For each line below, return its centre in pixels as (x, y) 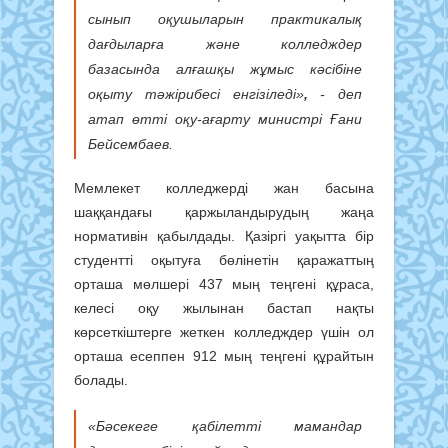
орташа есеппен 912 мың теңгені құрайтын (224, 356)
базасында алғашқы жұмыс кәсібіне (225, 68)
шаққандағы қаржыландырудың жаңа (224, 212)
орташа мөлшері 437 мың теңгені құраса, (224, 284)
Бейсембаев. (130, 143)
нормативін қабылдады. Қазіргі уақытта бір (224, 236)
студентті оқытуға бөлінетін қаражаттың (224, 260)
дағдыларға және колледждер (225, 43)
